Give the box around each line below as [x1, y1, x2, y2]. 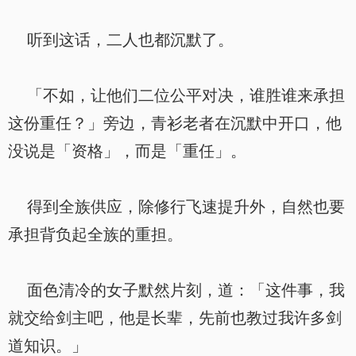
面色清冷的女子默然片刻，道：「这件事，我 [8, 281, 345, 299]
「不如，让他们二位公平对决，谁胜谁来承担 [8, 87, 345, 104]
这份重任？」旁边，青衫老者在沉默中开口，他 [8, 114, 342, 132]
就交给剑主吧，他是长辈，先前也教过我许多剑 [8, 309, 342, 327]
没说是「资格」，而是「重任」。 [8, 142, 246, 160]
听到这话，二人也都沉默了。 [8, 31, 234, 48]
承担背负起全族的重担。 [8, 226, 183, 243]
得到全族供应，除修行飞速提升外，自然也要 [8, 198, 345, 215]
